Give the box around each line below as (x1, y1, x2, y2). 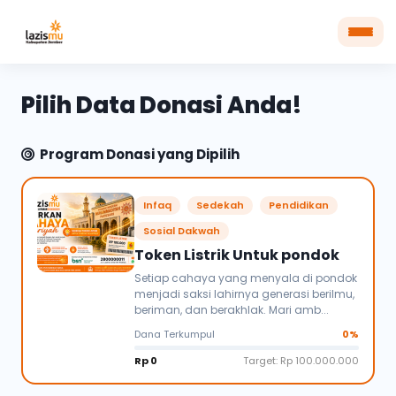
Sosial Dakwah (143, 224, 220, 238)
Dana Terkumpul (134, 327, 215, 341)
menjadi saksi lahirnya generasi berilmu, (134, 286, 354, 301)
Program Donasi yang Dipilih (40, 145, 240, 164)
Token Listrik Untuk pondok (134, 245, 339, 265)
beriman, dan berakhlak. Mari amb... (134, 302, 329, 317)
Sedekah (196, 198, 244, 212)
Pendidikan (269, 198, 329, 212)
